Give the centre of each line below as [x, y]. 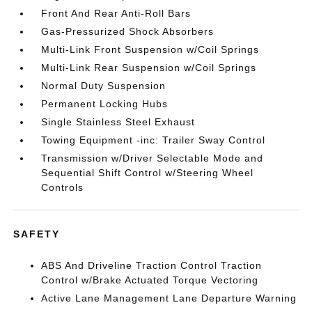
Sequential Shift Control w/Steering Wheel [148, 173]
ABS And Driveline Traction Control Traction [152, 265]
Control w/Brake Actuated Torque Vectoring [150, 280]
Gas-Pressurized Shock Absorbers [128, 31]
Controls [63, 187]
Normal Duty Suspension [104, 86]
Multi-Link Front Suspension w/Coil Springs [150, 49]
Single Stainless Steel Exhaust [118, 122]
